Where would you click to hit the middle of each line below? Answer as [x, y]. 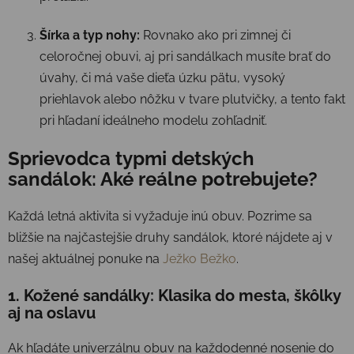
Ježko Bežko [200, 258]
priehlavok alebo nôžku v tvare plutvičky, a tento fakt [192, 99]
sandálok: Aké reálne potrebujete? [163, 179]
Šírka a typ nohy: [90, 35]
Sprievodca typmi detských [131, 158]
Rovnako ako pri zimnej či [215, 35]
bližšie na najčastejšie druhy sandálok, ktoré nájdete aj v [170, 237]
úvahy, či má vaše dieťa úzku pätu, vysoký [162, 77]
